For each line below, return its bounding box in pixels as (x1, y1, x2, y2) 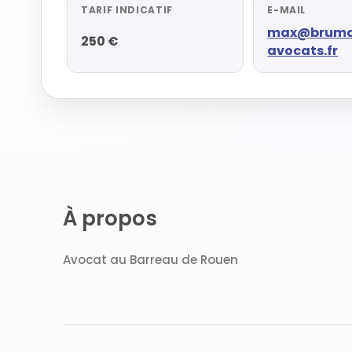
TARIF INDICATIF (81, 3, 173, 16)
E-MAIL (267, 3, 306, 16)
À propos (63, 204, 157, 233)
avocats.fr (267, 41, 339, 60)
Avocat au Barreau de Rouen (63, 251, 238, 268)
